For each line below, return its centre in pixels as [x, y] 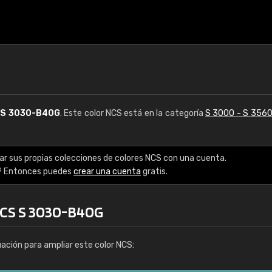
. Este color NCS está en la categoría [133, 113]
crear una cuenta [107, 172]
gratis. [154, 172]
